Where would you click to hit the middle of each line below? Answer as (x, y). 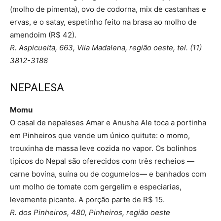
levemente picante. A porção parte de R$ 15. (87, 199)
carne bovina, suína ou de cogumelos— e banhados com (108, 174)
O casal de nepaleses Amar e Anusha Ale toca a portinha (108, 122)
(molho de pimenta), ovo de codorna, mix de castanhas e (108, 9)
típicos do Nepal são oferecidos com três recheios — (102, 161)
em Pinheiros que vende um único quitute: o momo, (100, 135)
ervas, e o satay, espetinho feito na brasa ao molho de (103, 22)
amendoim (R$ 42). (43, 35)
